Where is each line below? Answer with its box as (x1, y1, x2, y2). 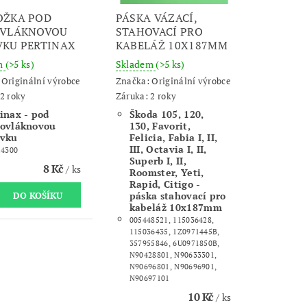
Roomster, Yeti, (129, 166, 204, 180)
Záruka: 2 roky (115, 90, 177, 103)
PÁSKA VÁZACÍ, (115, 10, 197, 26)
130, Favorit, (129, 119, 191, 133)
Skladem (115, 58, 156, 71)
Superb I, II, (129, 154, 186, 168)
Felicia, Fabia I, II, (129, 131, 218, 145)
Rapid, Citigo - (129, 177, 201, 191)
